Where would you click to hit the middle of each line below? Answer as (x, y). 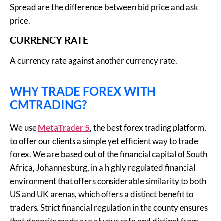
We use (24, 127)
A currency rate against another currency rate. (93, 61)
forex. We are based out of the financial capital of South (109, 154)
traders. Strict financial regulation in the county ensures (109, 207)
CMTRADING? (48, 104)
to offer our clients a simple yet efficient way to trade (104, 141)
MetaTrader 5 (64, 127)
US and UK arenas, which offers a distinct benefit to (102, 194)
